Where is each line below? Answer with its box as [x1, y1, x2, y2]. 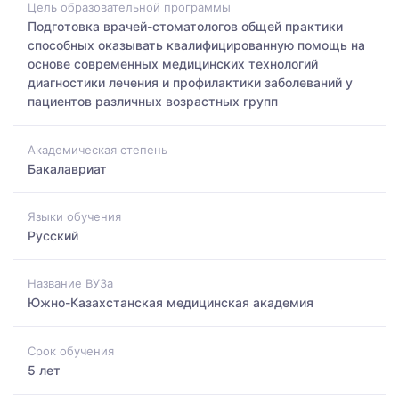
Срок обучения [28, 343, 114, 358]
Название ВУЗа [28, 276, 113, 291]
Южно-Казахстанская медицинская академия [28, 295, 313, 311]
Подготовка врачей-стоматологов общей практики [28, 19, 343, 35]
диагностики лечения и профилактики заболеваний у [28, 75, 353, 91]
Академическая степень [28, 142, 167, 157]
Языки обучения [28, 208, 121, 224]
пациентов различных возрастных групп [28, 94, 278, 110]
